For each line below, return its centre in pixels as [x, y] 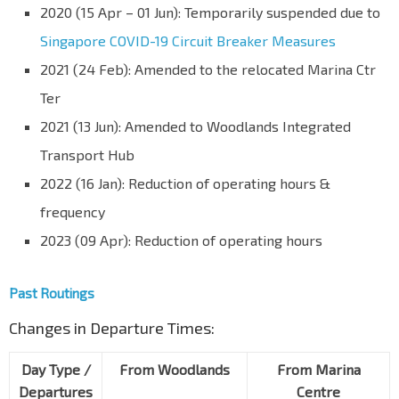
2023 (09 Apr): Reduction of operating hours [181, 240]
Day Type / [56, 370]
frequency [73, 212]
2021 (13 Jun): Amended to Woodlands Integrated [195, 126]
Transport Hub [87, 155]
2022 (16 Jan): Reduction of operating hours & [185, 183]
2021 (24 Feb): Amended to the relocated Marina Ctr [208, 69]
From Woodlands [175, 370]
